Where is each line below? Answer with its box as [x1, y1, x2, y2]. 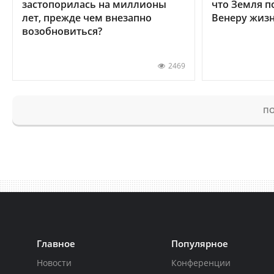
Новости [37, 256, 72, 268]
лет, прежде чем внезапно [22, 10, 152, 24]
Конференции [171, 256, 231, 268]
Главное [37, 237, 75, 250]
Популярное [171, 237, 229, 250]
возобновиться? [22, 24, 102, 38]
